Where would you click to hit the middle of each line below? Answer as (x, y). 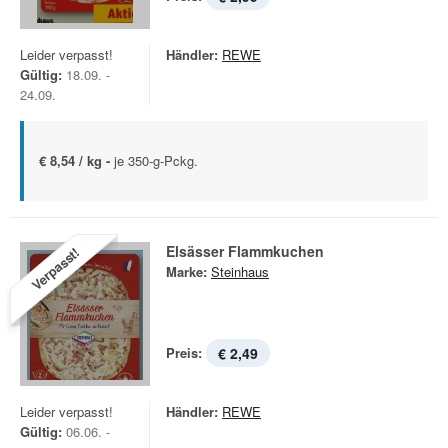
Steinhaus (240, 271)
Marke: (186, 271)
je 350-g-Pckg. (156, 160)
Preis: (184, 352)
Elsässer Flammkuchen (245, 251)
